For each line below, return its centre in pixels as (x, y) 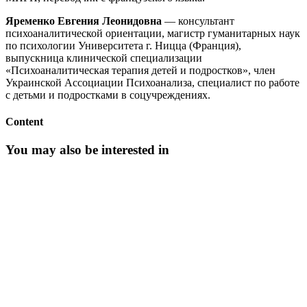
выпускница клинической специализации (104, 58)
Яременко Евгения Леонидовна (84, 21)
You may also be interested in (87, 150)
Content (24, 122)
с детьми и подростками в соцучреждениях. (108, 95)
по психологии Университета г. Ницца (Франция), (123, 45)
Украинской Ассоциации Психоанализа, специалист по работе (152, 82)
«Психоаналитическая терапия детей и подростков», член (140, 70)
